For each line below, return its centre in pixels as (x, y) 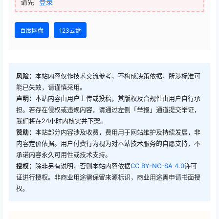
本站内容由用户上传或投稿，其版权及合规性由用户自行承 (118, 99)
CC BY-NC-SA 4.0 (157, 166)
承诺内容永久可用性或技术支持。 (64, 155)
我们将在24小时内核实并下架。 (61, 121)
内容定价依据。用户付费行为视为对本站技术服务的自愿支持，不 (108, 143)
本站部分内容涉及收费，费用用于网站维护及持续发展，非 (118, 132)
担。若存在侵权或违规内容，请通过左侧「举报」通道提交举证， (108, 110)
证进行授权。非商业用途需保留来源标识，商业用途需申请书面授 (108, 177)
